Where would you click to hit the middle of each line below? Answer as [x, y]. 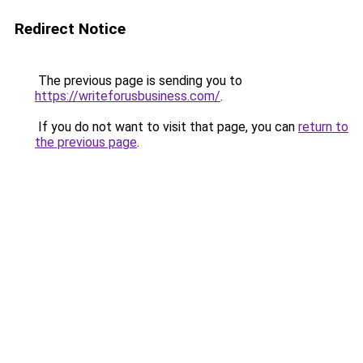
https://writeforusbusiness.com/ [128, 96]
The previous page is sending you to [139, 81]
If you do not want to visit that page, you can [167, 127]
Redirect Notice [70, 29]
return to [323, 127]
